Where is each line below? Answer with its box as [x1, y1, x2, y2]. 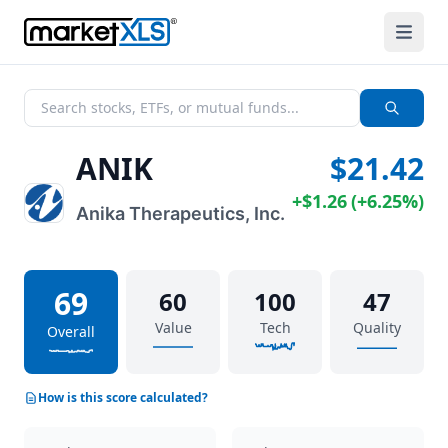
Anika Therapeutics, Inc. [76, 203, 285, 224]
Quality [353, 318, 401, 337]
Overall [47, 322, 95, 341]
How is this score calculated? [38, 389, 208, 406]
